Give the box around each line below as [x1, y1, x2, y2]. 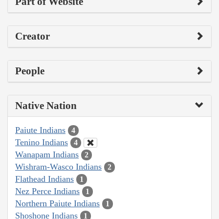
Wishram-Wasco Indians [15, 161, 102, 172]
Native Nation [15, 99, 77, 111]
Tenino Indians [15, 137, 68, 147]
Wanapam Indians [15, 149, 79, 159]
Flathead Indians [15, 174, 74, 184]
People [15, 65, 44, 77]
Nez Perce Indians [15, 186, 80, 196]
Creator [15, 30, 50, 42]
